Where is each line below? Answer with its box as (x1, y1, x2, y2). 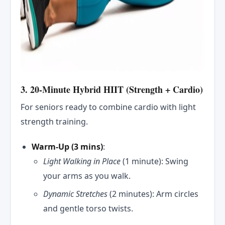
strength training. (21, 116, 88, 128)
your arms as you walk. (43, 170, 131, 182)
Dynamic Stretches (43, 188, 109, 199)
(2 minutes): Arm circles (109, 188, 198, 199)
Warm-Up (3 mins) (32, 141, 103, 153)
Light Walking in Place (43, 156, 123, 167)
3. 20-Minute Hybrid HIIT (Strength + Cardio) (21, 83, 203, 96)
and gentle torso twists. (43, 202, 133, 214)
